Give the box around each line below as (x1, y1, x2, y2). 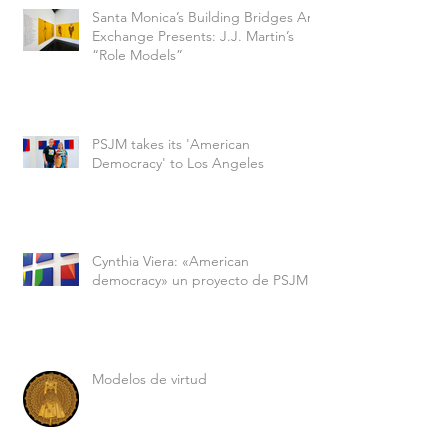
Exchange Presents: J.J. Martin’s (92, 26, 294, 45)
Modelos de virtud (92, 369, 207, 388)
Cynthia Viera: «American (92, 251, 249, 270)
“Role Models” (92, 45, 183, 64)
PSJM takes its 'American (92, 134, 250, 153)
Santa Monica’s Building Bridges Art (92, 7, 317, 26)
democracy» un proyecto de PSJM (92, 270, 308, 289)
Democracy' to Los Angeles (92, 153, 264, 172)
